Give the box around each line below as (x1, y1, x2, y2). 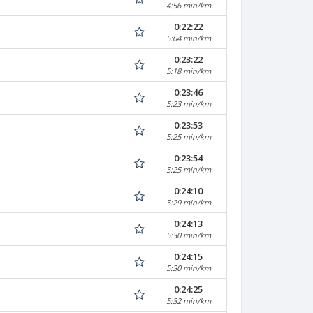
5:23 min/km (166, 99, 211, 109)
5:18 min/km (166, 66, 211, 76)
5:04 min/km (166, 33, 211, 43)
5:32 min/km (166, 296, 211, 306)
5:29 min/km (166, 197, 211, 208)
